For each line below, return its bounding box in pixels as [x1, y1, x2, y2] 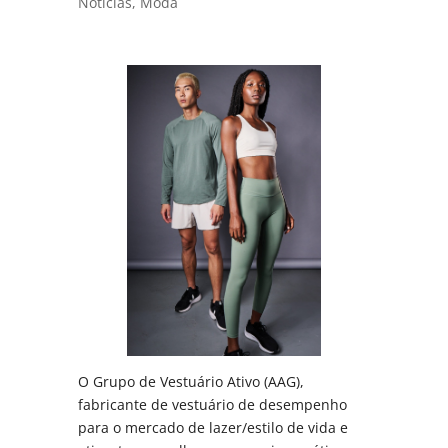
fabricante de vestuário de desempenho [78, 394, 348, 414]
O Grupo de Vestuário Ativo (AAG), [78, 371, 305, 391]
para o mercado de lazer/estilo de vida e [78, 417, 349, 437]
